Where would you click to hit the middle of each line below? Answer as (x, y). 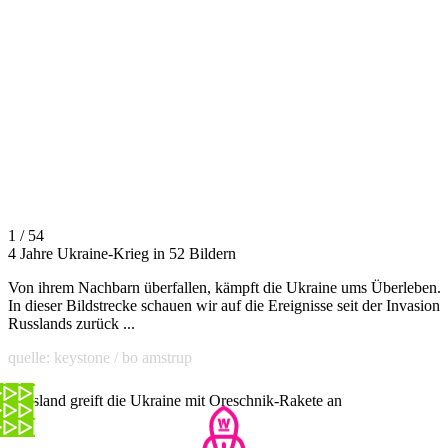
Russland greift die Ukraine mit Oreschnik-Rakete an (175, 401)
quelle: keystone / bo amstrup (100, 358)
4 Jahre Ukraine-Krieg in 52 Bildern (122, 254)
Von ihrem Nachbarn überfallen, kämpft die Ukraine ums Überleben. (224, 288)
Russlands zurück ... (71, 324)
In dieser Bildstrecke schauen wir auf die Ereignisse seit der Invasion (224, 306)
